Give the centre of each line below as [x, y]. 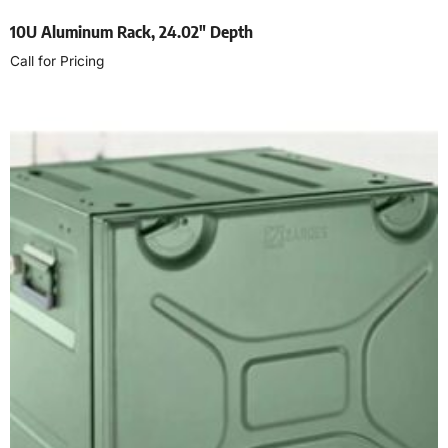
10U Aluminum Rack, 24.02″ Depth [131, 32]
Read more [53, 106]
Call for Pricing [57, 61]
